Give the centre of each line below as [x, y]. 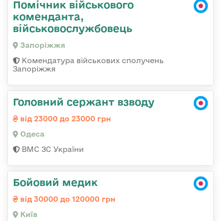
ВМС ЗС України [52, 149]
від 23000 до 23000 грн [65, 119]
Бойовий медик [55, 182]
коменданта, [48, 17]
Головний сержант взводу [84, 102]
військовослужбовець [73, 28]
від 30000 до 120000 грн [67, 199]
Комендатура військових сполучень [92, 61]
